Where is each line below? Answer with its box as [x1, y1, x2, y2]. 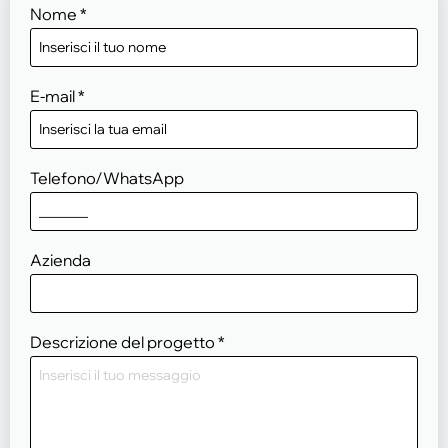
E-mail [30, 86, 75, 107]
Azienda [30, 250, 91, 271]
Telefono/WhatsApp [30, 168, 184, 189]
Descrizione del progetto [30, 332, 215, 353]
